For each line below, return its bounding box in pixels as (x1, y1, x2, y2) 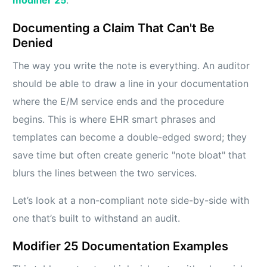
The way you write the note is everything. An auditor (13, 59, 250, 72)
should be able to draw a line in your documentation (13, 77, 249, 89)
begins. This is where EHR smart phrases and (13, 113, 216, 125)
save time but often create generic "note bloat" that (13, 148, 247, 161)
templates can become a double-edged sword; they (13, 131, 247, 143)
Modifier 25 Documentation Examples (13, 238, 229, 253)
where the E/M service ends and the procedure (13, 95, 225, 107)
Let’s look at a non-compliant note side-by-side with (13, 194, 250, 206)
